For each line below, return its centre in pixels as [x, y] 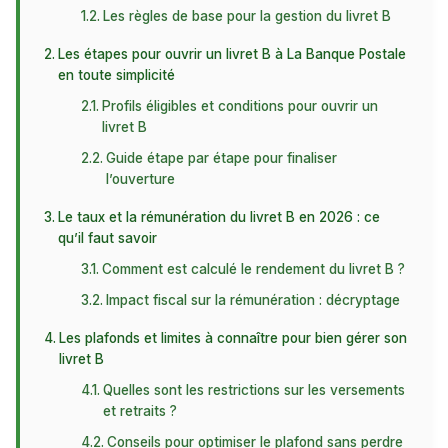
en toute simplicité [116, 75]
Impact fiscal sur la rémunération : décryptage [253, 300]
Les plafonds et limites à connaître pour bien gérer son [232, 338]
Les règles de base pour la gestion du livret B [247, 16]
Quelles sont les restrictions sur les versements [254, 390]
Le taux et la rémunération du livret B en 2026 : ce [218, 217]
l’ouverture [141, 179]
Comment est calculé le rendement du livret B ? [254, 269]
